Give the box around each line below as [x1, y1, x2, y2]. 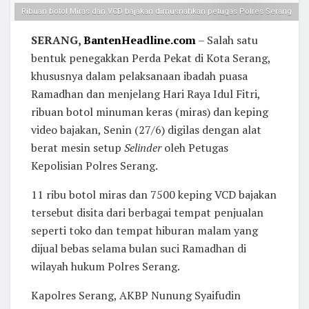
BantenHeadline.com [83, 32, 196, 48]
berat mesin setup [31, 140, 124, 156]
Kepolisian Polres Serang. [31, 158, 158, 174]
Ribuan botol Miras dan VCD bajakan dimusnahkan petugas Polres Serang [21, 7, 292, 17]
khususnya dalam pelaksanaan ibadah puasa [31, 68, 248, 84]
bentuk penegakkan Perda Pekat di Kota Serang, [31, 50, 270, 66]
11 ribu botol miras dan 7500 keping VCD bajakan [31, 187, 277, 203]
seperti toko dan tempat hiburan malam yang [31, 223, 258, 239]
